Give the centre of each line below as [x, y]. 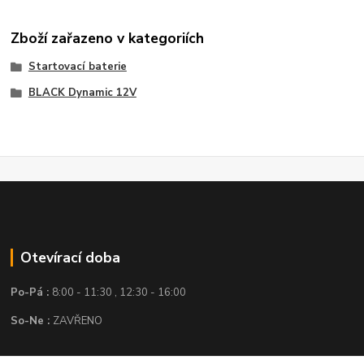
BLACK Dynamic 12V [82, 92]
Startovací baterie [77, 66]
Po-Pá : [32, 293]
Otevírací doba [70, 258]
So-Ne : [32, 321]
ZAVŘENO [78, 321]
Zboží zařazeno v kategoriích [108, 38]
